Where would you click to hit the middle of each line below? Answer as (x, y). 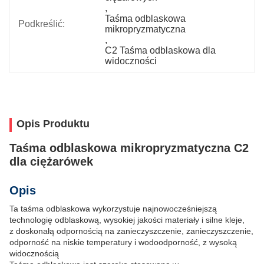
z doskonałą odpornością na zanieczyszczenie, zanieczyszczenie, (131, 231)
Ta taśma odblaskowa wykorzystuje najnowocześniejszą (113, 209)
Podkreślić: (42, 24)
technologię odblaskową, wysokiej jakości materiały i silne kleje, (127, 220)
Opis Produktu (53, 124)
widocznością (34, 253)
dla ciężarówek (51, 161)
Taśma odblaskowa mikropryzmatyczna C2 (129, 148)
